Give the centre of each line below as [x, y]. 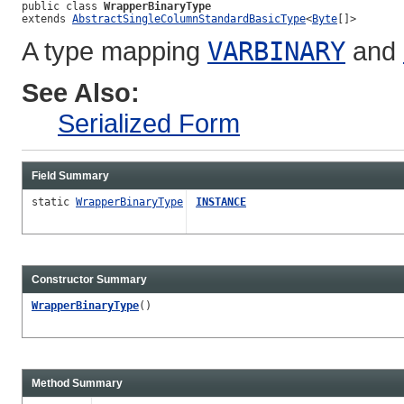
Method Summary [77, 383]
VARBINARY [276, 51]
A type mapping [115, 50]
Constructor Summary [89, 279]
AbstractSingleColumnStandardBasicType [189, 18]
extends [47, 18]
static [54, 202]
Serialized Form [149, 123]
